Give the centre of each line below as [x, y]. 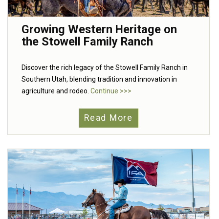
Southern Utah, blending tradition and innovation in [99, 79]
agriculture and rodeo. [56, 91]
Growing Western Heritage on [99, 29]
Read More [109, 118]
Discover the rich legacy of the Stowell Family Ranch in [105, 67]
